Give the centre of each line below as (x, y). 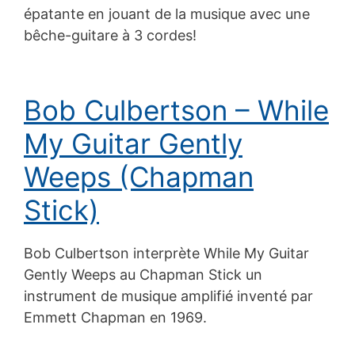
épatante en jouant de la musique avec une (167, 13)
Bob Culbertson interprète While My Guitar (166, 253)
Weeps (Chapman (139, 176)
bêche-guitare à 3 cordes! (110, 35)
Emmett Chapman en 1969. (115, 317)
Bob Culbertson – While (176, 110)
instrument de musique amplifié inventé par (168, 296)
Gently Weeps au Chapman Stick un (143, 274)
